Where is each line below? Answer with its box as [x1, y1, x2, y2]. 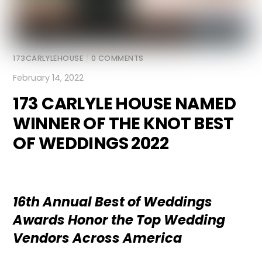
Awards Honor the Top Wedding [13, 211, 226, 230]
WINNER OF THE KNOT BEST [13, 112, 234, 136]
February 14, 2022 [13, 71, 84, 84]
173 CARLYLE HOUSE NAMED [13, 92, 236, 116]
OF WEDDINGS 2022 [13, 132, 169, 156]
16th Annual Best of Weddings [13, 192, 213, 212]
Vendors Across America [13, 229, 182, 248]
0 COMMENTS [91, 53, 144, 63]
